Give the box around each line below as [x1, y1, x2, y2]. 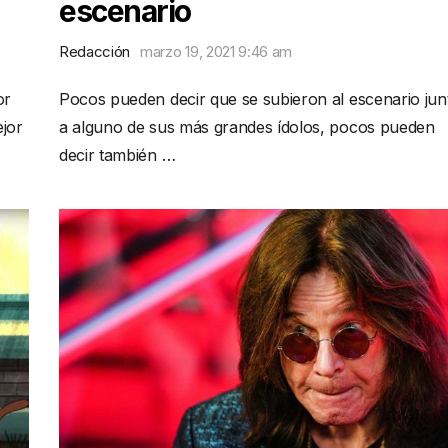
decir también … [59, 145, 176, 165]
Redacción [59, 42, 131, 61]
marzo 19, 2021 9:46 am [140, 42, 293, 61]
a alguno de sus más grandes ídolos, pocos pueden [59, 117, 435, 137]
